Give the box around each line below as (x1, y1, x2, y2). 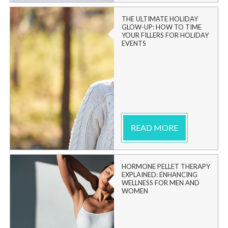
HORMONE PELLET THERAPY (122, 162, 210, 170)
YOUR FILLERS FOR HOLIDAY (122, 31, 209, 39)
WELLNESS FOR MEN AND (122, 178, 199, 187)
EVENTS (122, 39, 146, 47)
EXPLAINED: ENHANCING (122, 170, 197, 179)
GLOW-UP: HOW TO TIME (122, 22, 202, 31)
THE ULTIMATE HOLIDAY (122, 14, 198, 23)
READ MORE (131, 122, 178, 132)
